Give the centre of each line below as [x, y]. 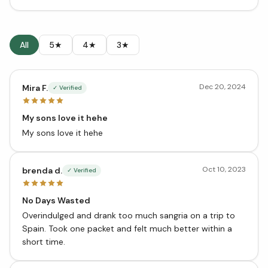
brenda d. [42, 170]
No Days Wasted [56, 200]
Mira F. [35, 88]
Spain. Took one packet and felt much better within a [127, 228]
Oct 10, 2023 [224, 169]
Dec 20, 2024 [223, 86]
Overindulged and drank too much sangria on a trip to [129, 215]
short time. [44, 241]
